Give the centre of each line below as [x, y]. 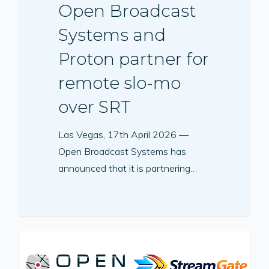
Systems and [112, 35]
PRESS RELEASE [79, 250]
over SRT [95, 107]
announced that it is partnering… [128, 168]
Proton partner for [134, 59]
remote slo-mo [120, 83]
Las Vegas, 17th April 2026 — [124, 135]
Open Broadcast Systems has [122, 152]
